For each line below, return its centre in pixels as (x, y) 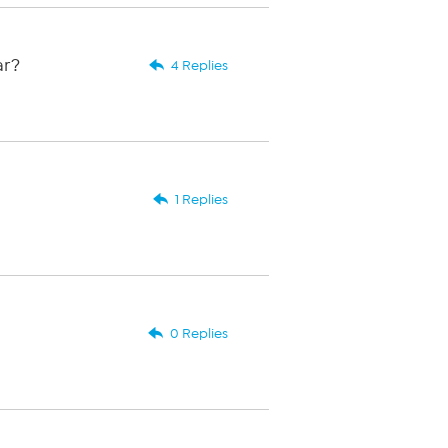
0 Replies (198, 333)
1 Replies (201, 199)
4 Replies (199, 65)
